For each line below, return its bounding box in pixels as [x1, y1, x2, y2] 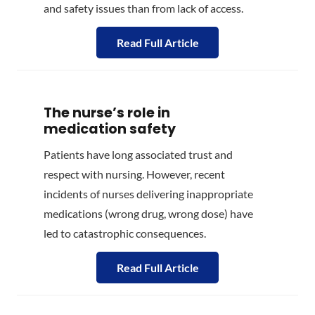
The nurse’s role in [44, 103, 170, 122]
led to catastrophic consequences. [44, 226, 206, 240]
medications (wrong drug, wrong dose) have [44, 207, 253, 221]
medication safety [44, 119, 176, 139]
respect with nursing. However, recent [44, 167, 225, 181]
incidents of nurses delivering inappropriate [44, 187, 253, 201]
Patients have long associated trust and [44, 148, 233, 162]
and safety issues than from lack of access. [44, 1, 243, 15]
